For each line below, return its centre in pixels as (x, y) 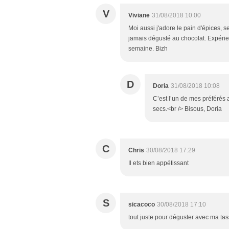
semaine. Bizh (148, 48)
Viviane (139, 15)
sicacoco (142, 204)
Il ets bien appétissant (158, 163)
